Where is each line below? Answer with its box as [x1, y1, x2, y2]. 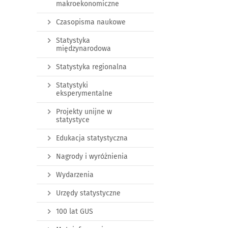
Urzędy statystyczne [56, 189, 121, 198]
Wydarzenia [56, 170, 94, 180]
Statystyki [56, 81, 88, 90]
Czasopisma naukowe [56, 18, 126, 27]
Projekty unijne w [56, 107, 112, 117]
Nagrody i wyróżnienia [56, 152, 128, 161]
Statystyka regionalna [56, 63, 127, 72]
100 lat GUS [56, 207, 93, 216]
